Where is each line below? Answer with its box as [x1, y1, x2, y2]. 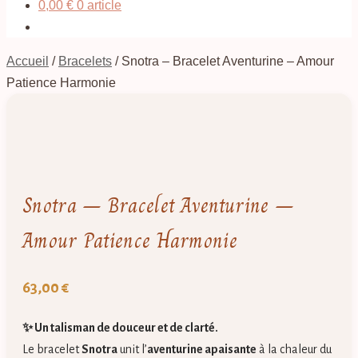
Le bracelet [22, 343, 82, 356]
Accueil [6, 54, 49, 68]
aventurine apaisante [147, 343, 257, 356]
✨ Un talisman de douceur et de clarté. [22, 321, 218, 335]
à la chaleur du [257, 343, 332, 356]
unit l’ [117, 343, 147, 356]
